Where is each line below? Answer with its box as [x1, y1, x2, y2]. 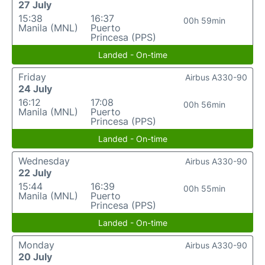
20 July [18, 251, 52, 263]
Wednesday [18, 155, 70, 167]
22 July [18, 167, 51, 179]
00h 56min [183, 99, 226, 110]
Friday [18, 71, 46, 83]
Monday [18, 239, 54, 251]
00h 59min [183, 15, 226, 26]
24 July [18, 83, 52, 95]
